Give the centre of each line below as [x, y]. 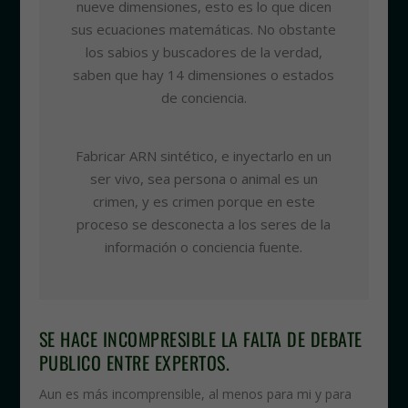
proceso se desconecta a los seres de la [204, 224]
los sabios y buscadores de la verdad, [204, 52]
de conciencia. [204, 98]
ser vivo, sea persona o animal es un [204, 179]
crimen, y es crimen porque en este [204, 202]
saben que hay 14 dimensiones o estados [204, 75]
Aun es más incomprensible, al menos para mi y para [195, 394]
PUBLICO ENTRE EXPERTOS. [134, 363]
